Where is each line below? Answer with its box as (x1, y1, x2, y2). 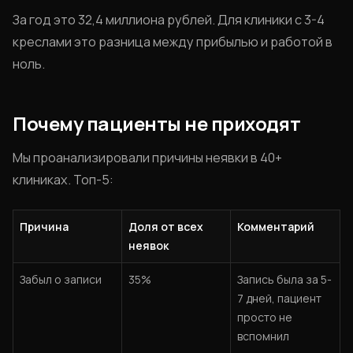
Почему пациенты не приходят (13, 110, 301, 136)
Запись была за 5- (237, 272, 332, 287)
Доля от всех (128, 219, 203, 234)
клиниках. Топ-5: (13, 171, 113, 188)
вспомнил (237, 329, 289, 344)
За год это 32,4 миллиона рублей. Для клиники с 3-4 (13, 11, 325, 28)
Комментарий (237, 219, 314, 234)
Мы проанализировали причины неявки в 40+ (13, 149, 282, 166)
